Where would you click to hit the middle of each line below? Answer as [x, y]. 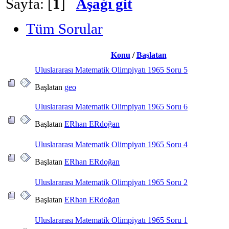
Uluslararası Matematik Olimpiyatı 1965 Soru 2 [111, 182]
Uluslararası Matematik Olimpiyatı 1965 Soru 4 [111, 144]
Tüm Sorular [64, 28]
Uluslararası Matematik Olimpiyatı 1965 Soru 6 [111, 106]
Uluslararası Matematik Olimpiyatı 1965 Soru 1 [111, 220]
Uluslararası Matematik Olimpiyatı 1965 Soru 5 [111, 70]
